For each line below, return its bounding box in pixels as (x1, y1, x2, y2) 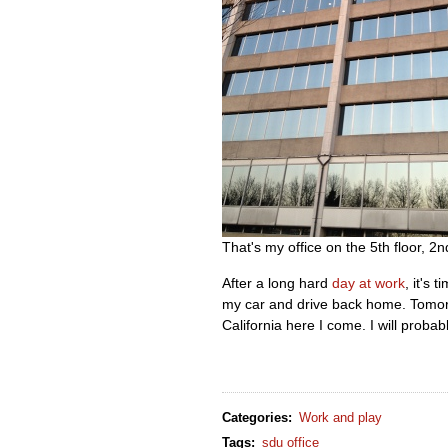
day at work (332, 275, 405, 292)
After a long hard (222, 275, 332, 292)
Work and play (299, 409, 383, 425)
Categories (222, 409, 288, 425)
